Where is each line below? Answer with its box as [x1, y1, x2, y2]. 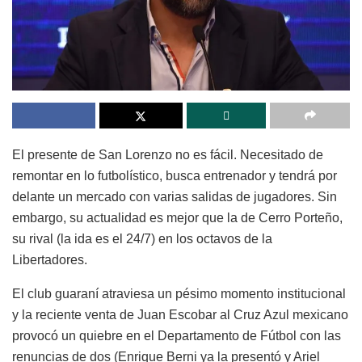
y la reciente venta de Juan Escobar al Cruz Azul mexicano [12, 308, 348, 322]
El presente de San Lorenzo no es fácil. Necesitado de [12, 148, 323, 162]
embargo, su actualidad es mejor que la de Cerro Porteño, [12, 211, 343, 225]
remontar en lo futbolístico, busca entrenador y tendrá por [12, 169, 337, 183]
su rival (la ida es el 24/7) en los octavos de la [12, 232, 272, 246]
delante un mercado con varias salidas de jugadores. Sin [12, 190, 337, 204]
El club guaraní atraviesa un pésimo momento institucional [12, 287, 346, 301]
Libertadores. [12, 253, 87, 267]
